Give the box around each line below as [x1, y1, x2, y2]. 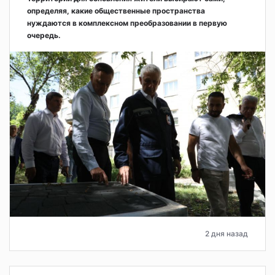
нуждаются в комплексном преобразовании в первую [27, 18, 227, 28]
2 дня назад [205, 228, 248, 238]
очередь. [27, 31, 61, 41]
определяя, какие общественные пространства [27, 6, 205, 16]
